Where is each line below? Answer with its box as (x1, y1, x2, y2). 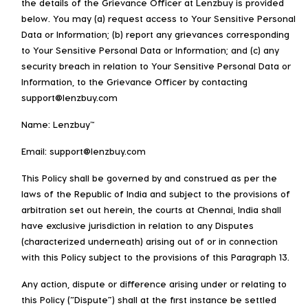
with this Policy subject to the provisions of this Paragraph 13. (21, 251, 289, 262)
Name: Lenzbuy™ (21, 118, 95, 129)
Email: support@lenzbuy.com (21, 145, 146, 156)
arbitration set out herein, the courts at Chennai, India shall (21, 203, 281, 214)
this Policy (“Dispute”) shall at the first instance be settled (21, 294, 276, 305)
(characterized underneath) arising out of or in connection (21, 235, 278, 246)
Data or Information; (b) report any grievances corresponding (21, 28, 289, 39)
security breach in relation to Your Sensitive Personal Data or (21, 60, 291, 71)
